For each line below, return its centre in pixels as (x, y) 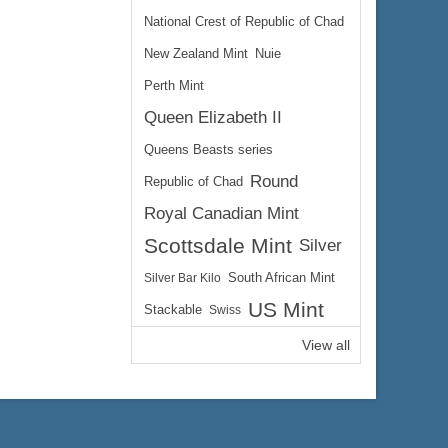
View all (326, 345)
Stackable (173, 310)
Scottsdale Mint (218, 245)
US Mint (286, 309)
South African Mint (281, 278)
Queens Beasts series (208, 150)
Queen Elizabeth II (213, 117)
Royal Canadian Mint (221, 213)
